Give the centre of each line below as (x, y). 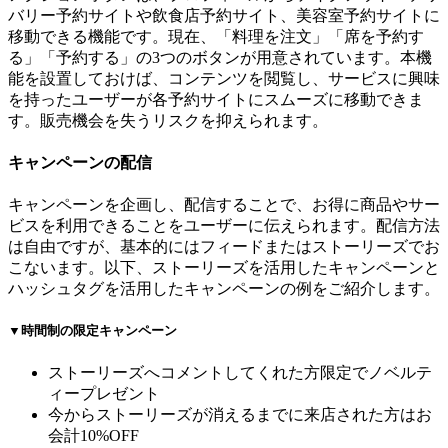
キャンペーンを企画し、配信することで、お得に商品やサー (224, 205)
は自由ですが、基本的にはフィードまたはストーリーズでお (224, 247)
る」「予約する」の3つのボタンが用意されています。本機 (220, 57)
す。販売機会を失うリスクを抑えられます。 (168, 120)
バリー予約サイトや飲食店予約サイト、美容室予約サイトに (224, 15)
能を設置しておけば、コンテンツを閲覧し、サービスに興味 (224, 78)
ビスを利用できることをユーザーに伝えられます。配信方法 (224, 226)
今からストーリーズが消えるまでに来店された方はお (240, 414)
